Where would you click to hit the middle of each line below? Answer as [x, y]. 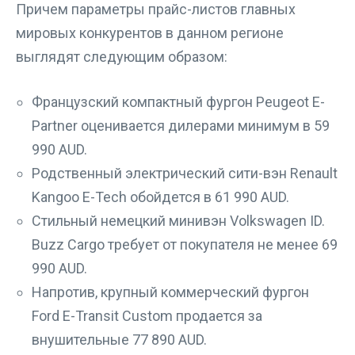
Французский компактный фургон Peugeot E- [178, 102]
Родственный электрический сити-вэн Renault [185, 173]
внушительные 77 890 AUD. [119, 340]
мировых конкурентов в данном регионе [150, 33]
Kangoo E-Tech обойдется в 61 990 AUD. [160, 197]
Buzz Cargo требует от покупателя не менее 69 [185, 244]
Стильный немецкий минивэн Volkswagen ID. [178, 221]
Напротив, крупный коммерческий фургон [170, 292]
